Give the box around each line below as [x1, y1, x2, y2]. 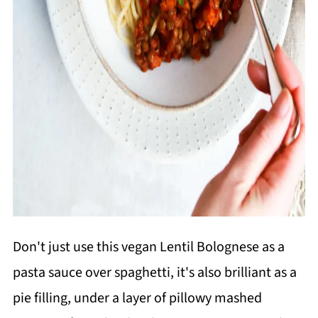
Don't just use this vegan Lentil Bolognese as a [12, 237, 285, 258]
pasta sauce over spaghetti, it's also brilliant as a [12, 263, 297, 283]
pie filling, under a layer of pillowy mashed [12, 288, 262, 309]
